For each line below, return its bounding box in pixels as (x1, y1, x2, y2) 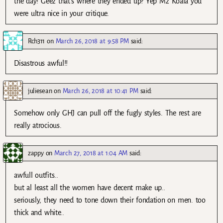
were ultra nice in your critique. (14, 9, 109, 17)
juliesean (28, 87, 52, 95)
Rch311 (28, 37, 45, 45)
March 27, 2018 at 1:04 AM (54, 149, 128, 157)
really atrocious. (14, 121, 62, 130)
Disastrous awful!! (14, 59, 68, 67)
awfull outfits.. (14, 171, 58, 180)
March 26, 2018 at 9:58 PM (55, 37, 129, 45)
